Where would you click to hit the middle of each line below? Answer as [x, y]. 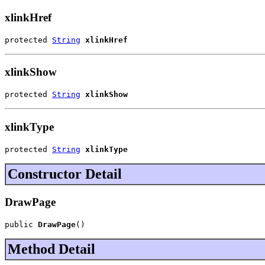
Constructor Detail [65, 174]
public [21, 224]
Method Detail [51, 249]
